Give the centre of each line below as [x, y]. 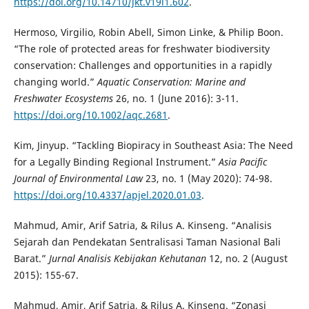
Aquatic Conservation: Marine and [170, 82]
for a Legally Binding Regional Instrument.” [116, 162]
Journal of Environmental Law [78, 179]
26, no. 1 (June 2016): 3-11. [176, 99]
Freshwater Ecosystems [63, 99]
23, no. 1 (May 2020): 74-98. [207, 179]
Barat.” [31, 259]
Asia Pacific [242, 162]
